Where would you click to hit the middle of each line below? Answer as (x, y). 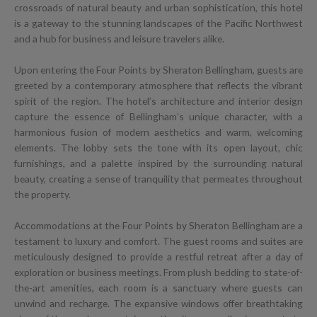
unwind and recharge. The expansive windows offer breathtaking (158, 303)
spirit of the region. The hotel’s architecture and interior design (158, 100)
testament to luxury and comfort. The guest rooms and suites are (158, 241)
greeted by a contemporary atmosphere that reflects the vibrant (158, 85)
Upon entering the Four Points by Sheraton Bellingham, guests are (158, 69)
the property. (42, 194)
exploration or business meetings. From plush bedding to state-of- (158, 272)
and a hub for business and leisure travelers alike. (119, 38)
